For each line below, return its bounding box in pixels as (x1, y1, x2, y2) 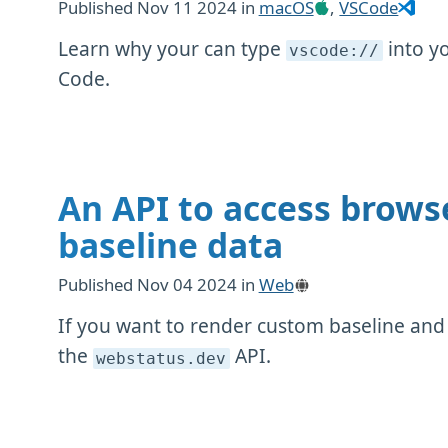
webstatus (96, 349, 187, 368)
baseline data (57, 221, 283, 268)
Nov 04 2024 (136, 273, 241, 297)
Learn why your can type (57, 34, 286, 62)
